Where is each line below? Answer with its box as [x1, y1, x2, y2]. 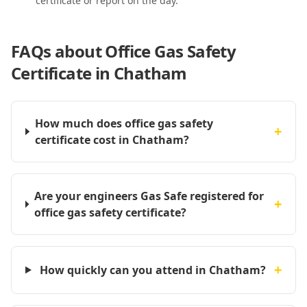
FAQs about [11, 40, 106, 62]
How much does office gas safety [34, 116, 213, 131]
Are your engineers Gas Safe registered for [34, 188, 264, 204]
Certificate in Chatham [11, 62, 187, 84]
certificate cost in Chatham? [34, 132, 189, 147]
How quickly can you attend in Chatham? [39, 262, 266, 278]
